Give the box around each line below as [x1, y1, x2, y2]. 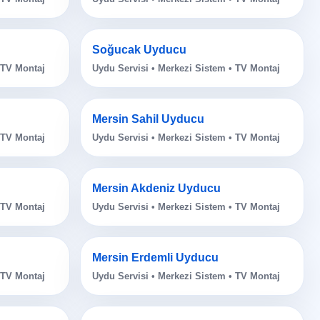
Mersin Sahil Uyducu [91, 113, 204, 126]
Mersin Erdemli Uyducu [91, 251, 219, 264]
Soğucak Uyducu [91, 44, 186, 56]
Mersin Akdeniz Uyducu [91, 182, 221, 195]
